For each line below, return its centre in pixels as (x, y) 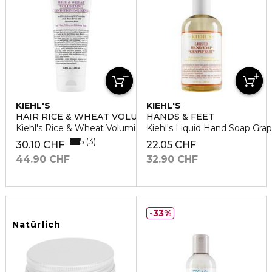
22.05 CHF (171, 145)
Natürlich (37, 225)
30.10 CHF (40, 145)
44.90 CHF (43, 159)
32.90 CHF (172, 159)
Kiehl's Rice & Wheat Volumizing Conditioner (110, 128)
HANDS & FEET (180, 117)
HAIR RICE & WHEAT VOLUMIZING (94, 117)
